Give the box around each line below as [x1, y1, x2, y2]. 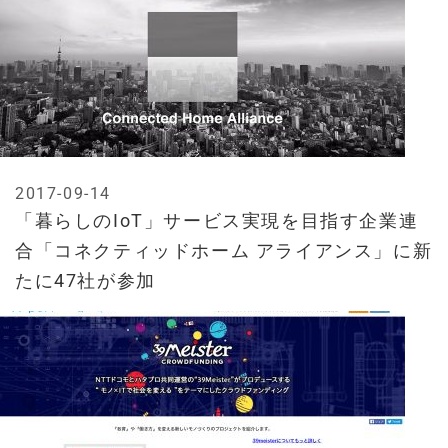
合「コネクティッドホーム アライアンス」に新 [15, 240, 433, 262]
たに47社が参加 [15, 270, 156, 292]
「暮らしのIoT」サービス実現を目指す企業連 [15, 210, 419, 232]
